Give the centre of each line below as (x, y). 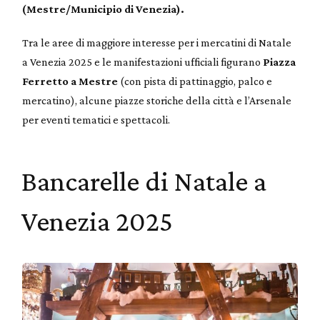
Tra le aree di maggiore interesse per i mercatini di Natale (157, 43)
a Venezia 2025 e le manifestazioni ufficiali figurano (143, 62)
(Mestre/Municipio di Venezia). (104, 9)
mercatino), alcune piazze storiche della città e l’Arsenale (157, 101)
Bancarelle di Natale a (144, 181)
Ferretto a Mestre (70, 81)
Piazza (280, 62)
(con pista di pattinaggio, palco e (195, 81)
